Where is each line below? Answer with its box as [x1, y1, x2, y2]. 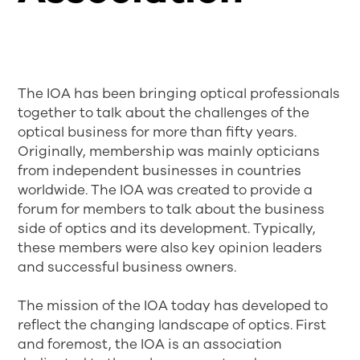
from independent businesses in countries [18, 161, 302, 180]
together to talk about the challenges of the [18, 103, 310, 122]
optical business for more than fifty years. [18, 122, 297, 141]
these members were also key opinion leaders [18, 238, 323, 257]
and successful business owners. [18, 257, 237, 276]
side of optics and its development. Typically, [18, 219, 317, 238]
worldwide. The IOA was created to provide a [18, 180, 313, 199]
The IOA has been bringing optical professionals [18, 84, 341, 103]
